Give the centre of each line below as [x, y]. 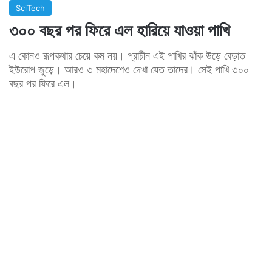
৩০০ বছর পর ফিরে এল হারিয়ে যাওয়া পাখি [120, 30]
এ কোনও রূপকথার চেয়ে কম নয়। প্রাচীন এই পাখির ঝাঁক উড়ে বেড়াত [127, 55]
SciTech [30, 8]
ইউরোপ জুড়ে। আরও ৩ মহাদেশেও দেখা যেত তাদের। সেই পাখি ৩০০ [129, 69]
